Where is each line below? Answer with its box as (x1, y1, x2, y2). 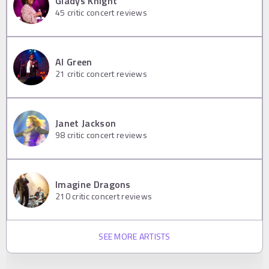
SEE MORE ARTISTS (98, 229, 171, 243)
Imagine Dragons (55, 177, 131, 192)
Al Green (55, 55, 92, 70)
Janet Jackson (55, 116, 116, 131)
